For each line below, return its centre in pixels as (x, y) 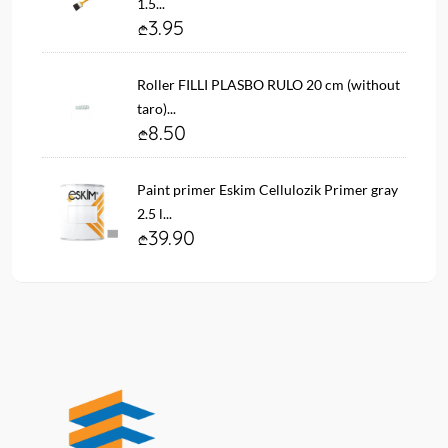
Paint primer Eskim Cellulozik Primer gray (267, 189)
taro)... (156, 108)
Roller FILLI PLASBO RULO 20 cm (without (268, 84)
